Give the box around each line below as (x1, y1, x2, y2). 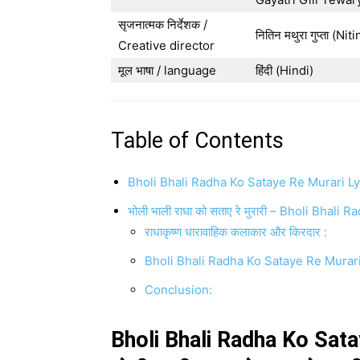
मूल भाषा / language (118, 63, 216, 78)
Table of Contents (111, 128, 284, 153)
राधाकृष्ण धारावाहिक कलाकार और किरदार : (145, 224, 327, 239)
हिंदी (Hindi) (256, 63, 313, 78)
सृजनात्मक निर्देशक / (118, 17, 207, 32)
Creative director (118, 38, 215, 53)
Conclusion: (145, 282, 212, 297)
